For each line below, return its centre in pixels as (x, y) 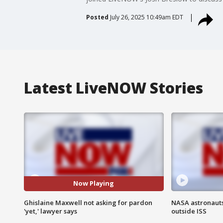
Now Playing (94, 183)
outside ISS (189, 211)
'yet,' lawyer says (51, 211)
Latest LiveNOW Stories (113, 88)
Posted (97, 17)
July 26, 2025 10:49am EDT (146, 17)
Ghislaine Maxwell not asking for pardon (88, 202)
